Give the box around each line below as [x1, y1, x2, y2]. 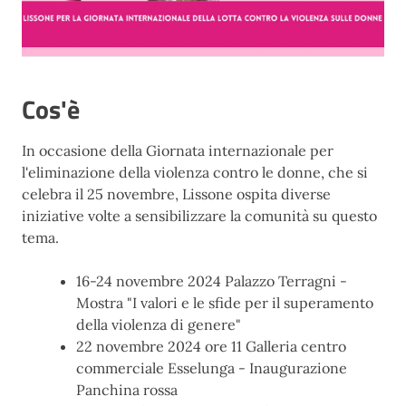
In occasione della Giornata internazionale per [22, 141, 333, 159]
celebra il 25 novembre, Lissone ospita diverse [22, 185, 331, 203]
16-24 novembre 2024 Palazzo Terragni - [76, 272, 347, 290]
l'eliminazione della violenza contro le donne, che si [22, 163, 368, 181]
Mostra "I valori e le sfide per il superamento [76, 294, 373, 312]
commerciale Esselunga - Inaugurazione [76, 359, 347, 377]
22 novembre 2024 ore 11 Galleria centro [76, 337, 346, 355]
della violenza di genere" [76, 315, 241, 333]
